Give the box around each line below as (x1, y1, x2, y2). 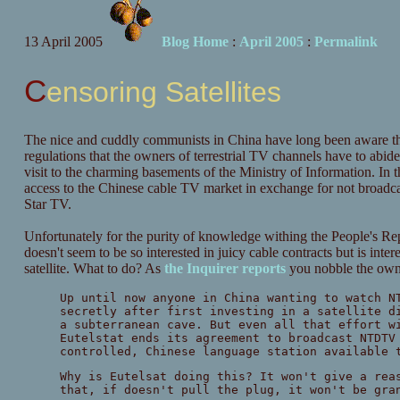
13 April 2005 (23, 34, 103, 49)
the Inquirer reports (163, 261, 286, 277)
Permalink (313, 34, 378, 49)
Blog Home (161, 34, 229, 49)
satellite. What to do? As (23, 261, 164, 277)
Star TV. (23, 196, 71, 212)
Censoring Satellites (46, 75, 281, 108)
